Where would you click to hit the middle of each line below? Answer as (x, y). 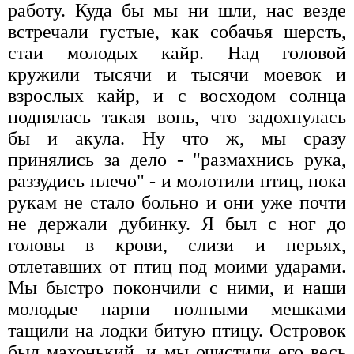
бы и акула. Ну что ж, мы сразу (177, 138)
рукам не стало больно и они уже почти (177, 202)
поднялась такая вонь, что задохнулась (177, 117)
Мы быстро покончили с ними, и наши (177, 287)
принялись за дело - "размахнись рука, (177, 159)
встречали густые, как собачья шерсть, (177, 31)
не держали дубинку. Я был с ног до (177, 223)
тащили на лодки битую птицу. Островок (177, 330)
